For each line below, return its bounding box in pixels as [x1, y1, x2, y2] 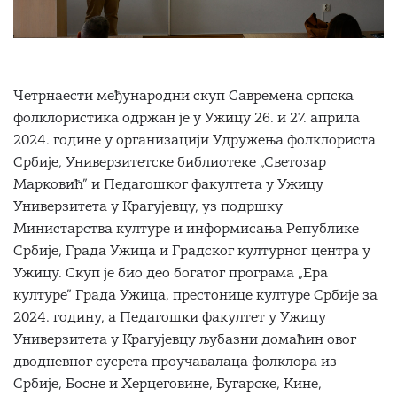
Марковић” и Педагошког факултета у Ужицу [13, 179, 323, 193]
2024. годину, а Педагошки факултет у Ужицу [13, 312, 326, 326]
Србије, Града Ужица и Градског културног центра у [13, 245, 370, 260]
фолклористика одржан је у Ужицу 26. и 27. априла [13, 113, 360, 127]
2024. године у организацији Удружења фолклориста [13, 135, 376, 149]
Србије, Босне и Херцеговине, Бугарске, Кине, [13, 378, 322, 393]
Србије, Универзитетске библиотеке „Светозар [13, 157, 326, 171]
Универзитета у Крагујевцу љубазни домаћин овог [13, 334, 356, 348]
